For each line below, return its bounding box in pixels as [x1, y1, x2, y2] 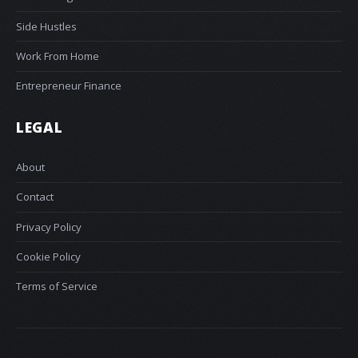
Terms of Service [16, 279, 97, 294]
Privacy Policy [16, 219, 82, 234]
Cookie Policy [16, 249, 81, 264]
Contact [16, 189, 54, 205]
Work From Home [16, 48, 99, 63]
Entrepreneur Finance [16, 78, 121, 93]
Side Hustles [16, 18, 77, 34]
